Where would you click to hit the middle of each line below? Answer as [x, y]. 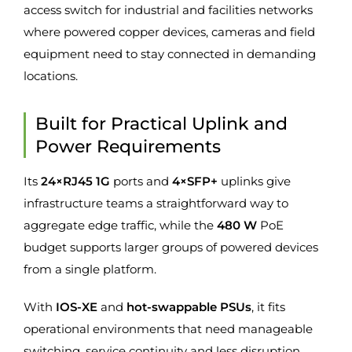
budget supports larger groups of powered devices [171, 247]
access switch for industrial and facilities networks [168, 10]
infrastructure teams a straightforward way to [156, 203]
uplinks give [254, 181]
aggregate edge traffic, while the [120, 225]
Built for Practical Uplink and [161, 124]
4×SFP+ [195, 181]
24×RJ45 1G [75, 181]
